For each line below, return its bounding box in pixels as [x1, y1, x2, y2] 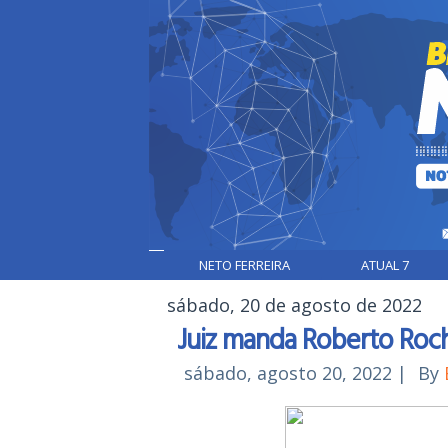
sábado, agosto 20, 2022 [184, 361, 392, 385]
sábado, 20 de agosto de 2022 [167, 293, 422, 317]
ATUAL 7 [361, 256, 409, 274]
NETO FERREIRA [199, 256, 290, 274]
